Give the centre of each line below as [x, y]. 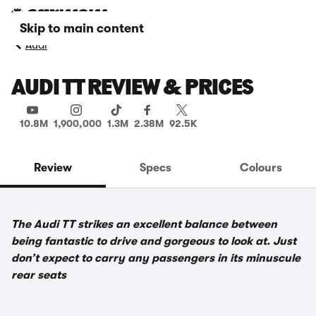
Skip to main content [82, 28]
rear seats [39, 275]
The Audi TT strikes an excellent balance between [144, 224]
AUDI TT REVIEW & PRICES [132, 89]
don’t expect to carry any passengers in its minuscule [156, 258]
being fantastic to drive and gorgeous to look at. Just [154, 241]
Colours [261, 168]
